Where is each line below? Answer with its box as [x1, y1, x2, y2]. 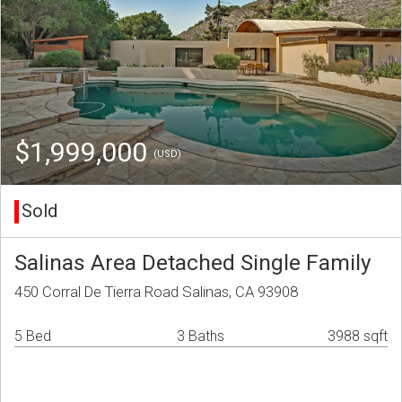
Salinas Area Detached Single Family [14, 249, 371, 276]
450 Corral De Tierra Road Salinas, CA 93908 [14, 283, 298, 301]
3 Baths [177, 328, 224, 345]
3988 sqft [328, 328, 388, 345]
